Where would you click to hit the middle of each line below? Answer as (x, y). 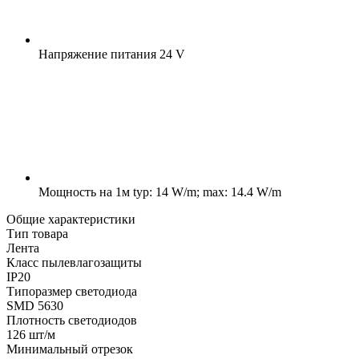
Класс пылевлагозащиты (74, 262)
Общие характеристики (71, 219)
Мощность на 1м (84, 192)
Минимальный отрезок (70, 349)
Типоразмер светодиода (72, 291)
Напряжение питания (97, 54)
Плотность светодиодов (72, 320)
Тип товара (37, 233)
